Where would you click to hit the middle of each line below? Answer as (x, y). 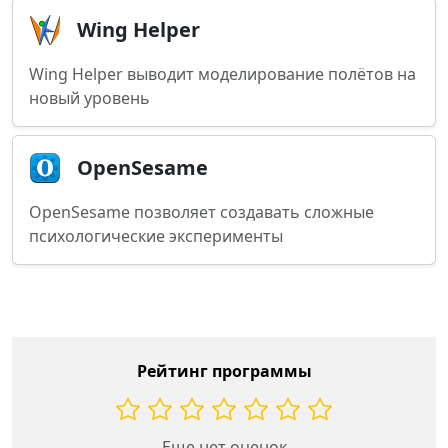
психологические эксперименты (156, 236)
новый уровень (89, 98)
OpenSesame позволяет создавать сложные (201, 212)
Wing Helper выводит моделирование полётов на (222, 74)
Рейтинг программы (224, 371)
